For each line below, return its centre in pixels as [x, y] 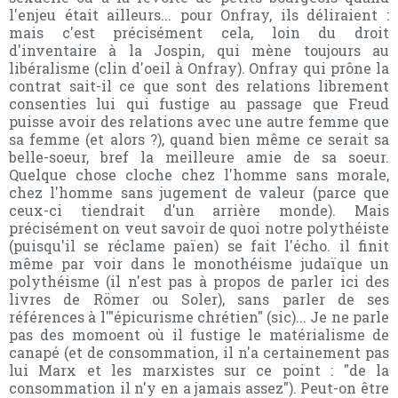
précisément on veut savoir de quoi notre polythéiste [199, 227]
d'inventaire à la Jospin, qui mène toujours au [199, 50]
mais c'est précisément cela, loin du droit [199, 32]
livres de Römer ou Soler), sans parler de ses [199, 298]
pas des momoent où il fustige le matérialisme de [199, 334]
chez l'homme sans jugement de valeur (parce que [199, 192]
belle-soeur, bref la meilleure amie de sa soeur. [199, 156]
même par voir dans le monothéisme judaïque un [199, 263]
